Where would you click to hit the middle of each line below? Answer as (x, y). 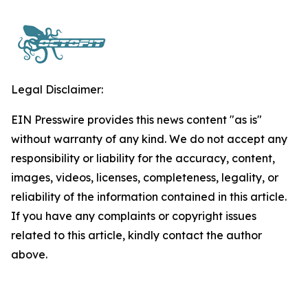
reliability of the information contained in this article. (149, 197)
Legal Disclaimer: (57, 89)
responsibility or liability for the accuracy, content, (143, 158)
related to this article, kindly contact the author (136, 235)
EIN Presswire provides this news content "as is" (136, 120)
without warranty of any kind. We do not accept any (149, 139)
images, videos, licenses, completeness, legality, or (145, 177)
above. (29, 254)
